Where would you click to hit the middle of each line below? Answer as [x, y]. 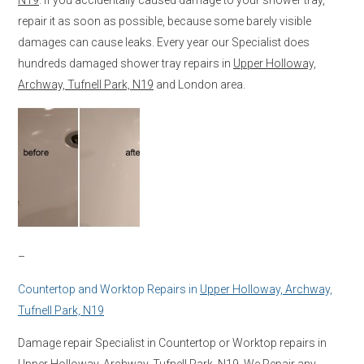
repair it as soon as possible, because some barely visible [165, 21]
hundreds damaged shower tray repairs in [126, 63]
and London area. [199, 84]
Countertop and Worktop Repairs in [109, 289]
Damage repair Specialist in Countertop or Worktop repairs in [172, 342]
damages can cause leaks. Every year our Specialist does [164, 42]
